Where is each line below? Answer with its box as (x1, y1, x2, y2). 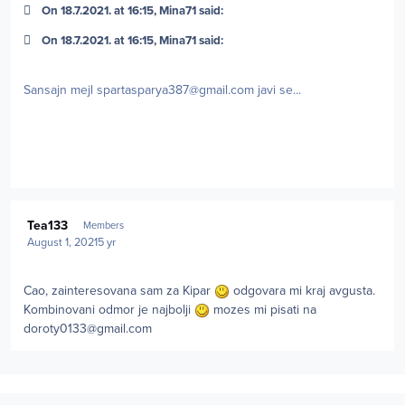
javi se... (254, 82, 301, 99)
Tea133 (27, 217, 69, 233)
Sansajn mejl (24, 82, 97, 99)
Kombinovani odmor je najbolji (24, 302, 194, 318)
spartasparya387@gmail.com (97, 82, 254, 99)
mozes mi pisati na (209, 302, 316, 318)
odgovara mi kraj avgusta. (229, 283, 375, 299)
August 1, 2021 (27, 235, 99, 250)
